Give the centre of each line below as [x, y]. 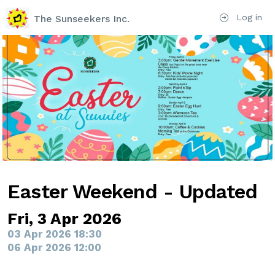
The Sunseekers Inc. [82, 18]
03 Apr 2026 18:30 [55, 234]
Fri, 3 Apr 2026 [64, 219]
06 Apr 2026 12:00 [54, 248]
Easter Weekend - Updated [132, 191]
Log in [248, 17]
